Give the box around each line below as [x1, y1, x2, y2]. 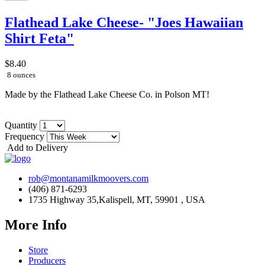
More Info [5, 216, 67, 232]
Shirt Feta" [5, 31, 74, 47]
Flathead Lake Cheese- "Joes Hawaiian [5, 15, 243, 31]
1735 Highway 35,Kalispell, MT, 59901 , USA [28, 195, 205, 205]
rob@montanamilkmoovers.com [28, 173, 148, 183]
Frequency [5, 131, 47, 141]
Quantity [5, 120, 40, 130]
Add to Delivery [5, 143, 68, 153]
